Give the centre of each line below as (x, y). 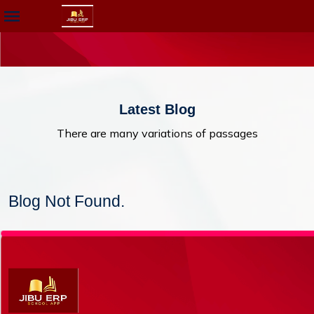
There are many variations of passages (157, 133)
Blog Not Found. (67, 201)
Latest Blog (157, 109)
